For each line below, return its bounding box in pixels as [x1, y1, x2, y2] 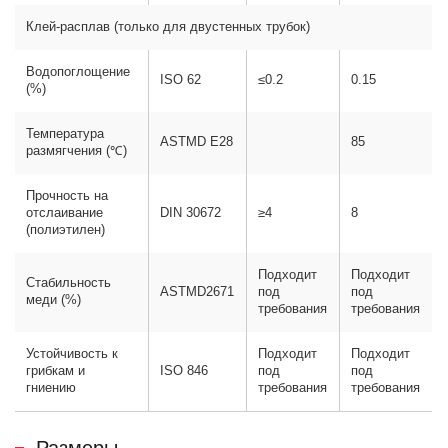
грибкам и [26, 364, 86, 379]
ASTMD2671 [160, 285, 235, 300]
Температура [26, 127, 105, 142]
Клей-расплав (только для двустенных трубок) [26, 20, 311, 35]
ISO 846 [160, 364, 209, 379]
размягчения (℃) [26, 144, 128, 159]
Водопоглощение [26, 65, 131, 80]
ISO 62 [160, 73, 202, 88]
